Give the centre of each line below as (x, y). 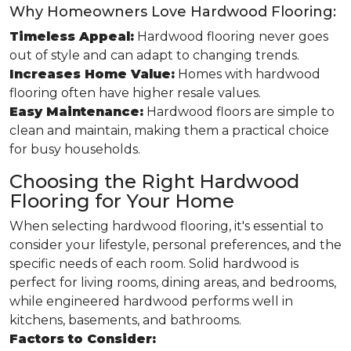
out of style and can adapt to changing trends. (154, 55)
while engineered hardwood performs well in (151, 301)
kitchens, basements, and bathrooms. (125, 320)
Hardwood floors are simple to (239, 112)
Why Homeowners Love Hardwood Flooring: (173, 12)
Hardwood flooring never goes (231, 36)
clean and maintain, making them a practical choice (169, 130)
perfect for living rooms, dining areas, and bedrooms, (173, 282)
